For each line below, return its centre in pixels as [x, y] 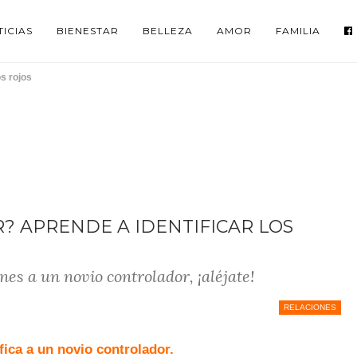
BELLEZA [168, 31]
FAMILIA [298, 31]
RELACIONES [310, 307]
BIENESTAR [88, 31]
